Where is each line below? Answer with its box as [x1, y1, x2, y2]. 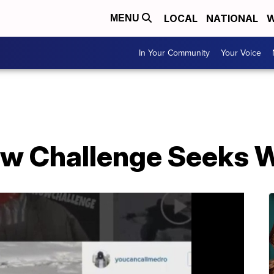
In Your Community [139, 46, 210, 59]
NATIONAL [206, 12, 258, 24]
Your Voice [221, 46, 261, 59]
